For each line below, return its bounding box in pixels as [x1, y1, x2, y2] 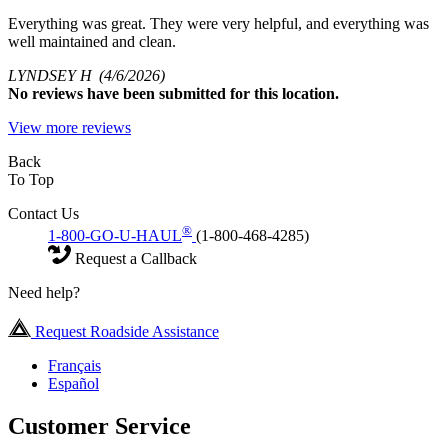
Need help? [8, 284, 80, 302]
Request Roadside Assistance [31, 323, 219, 341]
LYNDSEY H [8, 67, 99, 85]
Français [48, 357, 101, 375]
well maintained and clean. [8, 33, 176, 51]
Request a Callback [71, 250, 197, 268]
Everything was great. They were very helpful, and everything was [8, 15, 429, 33]
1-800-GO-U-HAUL [48, 227, 182, 245]
